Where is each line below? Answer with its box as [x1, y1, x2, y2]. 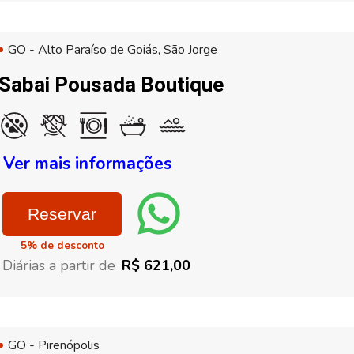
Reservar [28, 205, 96, 223]
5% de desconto [21, 239, 104, 253]
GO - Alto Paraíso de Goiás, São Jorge [8, 41, 217, 58]
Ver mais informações [3, 152, 171, 175]
